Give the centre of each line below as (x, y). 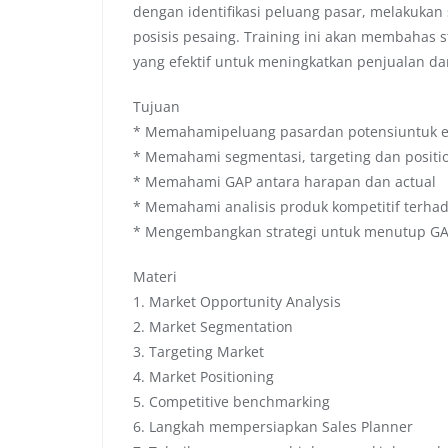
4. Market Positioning (203, 376)
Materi (155, 276)
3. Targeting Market (198, 351)
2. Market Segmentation (213, 326)
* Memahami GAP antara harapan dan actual (284, 181)
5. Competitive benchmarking (231, 401)
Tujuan (156, 106)
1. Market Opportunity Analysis (237, 301)
